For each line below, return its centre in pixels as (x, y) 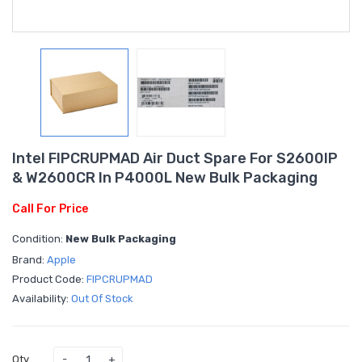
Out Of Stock (102, 298)
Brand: (29, 259)
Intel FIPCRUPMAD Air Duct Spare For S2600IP (175, 158)
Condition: (39, 238)
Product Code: (49, 279)
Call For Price (50, 208)
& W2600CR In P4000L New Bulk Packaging (165, 177)
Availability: (42, 298)
